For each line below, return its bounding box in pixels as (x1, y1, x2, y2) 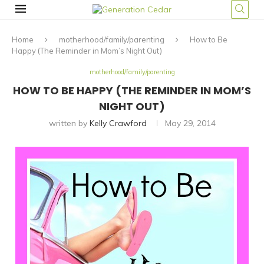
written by (48, 118, 90, 128)
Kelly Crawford (89, 118, 147, 128)
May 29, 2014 (164, 118, 216, 128)
